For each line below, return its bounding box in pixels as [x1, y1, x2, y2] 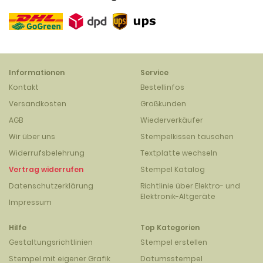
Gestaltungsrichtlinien [9, 237, 93, 247]
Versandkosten [9, 99, 66, 109]
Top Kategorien [140, 222, 200, 232]
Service [140, 68, 168, 77]
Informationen [9, 68, 65, 77]
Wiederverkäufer [140, 115, 203, 125]
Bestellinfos [140, 82, 184, 92]
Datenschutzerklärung [9, 181, 93, 191]
